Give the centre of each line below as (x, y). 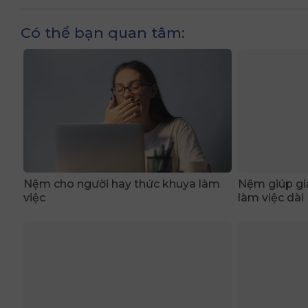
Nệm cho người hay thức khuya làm (122, 184)
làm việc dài (271, 198)
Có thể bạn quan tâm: (103, 32)
